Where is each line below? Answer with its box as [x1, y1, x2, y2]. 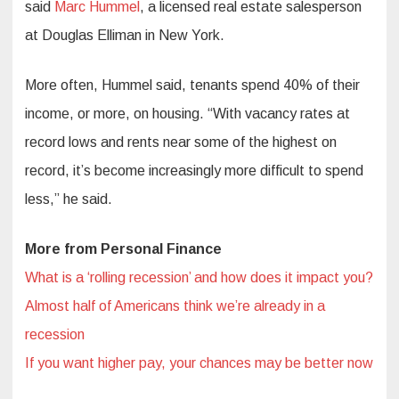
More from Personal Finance [25, 241, 222, 257]
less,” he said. [25, 191, 112, 208]
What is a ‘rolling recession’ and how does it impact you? [25, 270, 373, 286]
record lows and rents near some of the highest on [25, 134, 337, 151]
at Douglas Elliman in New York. [25, 28, 224, 44]
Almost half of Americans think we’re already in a [25, 298, 325, 314]
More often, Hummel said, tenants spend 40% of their [25, 77, 360, 94]
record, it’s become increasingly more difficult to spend [25, 163, 363, 179]
